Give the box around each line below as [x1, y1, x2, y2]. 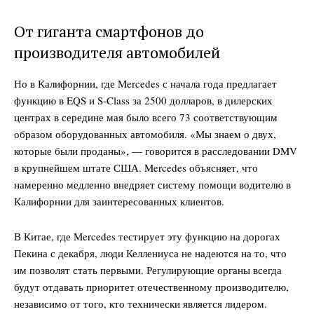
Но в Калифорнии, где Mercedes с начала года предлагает [14, 76, 277, 91]
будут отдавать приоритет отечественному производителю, [14, 280, 289, 294]
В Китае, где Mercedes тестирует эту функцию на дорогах [14, 229, 280, 244]
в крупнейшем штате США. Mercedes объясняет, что [14, 161, 258, 175]
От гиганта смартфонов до [14, 21, 204, 42]
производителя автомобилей [14, 42, 220, 63]
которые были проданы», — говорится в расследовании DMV [14, 144, 297, 158]
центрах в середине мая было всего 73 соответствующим [14, 110, 278, 125]
